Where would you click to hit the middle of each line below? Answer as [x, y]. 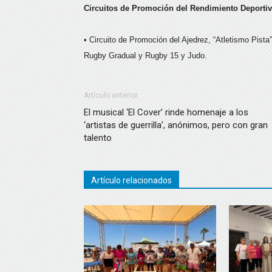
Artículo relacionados [131, 180]
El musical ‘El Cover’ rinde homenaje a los [166, 112]
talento [98, 138]
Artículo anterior [111, 95]
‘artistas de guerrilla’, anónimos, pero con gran [176, 125]
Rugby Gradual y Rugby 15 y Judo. [145, 56]
